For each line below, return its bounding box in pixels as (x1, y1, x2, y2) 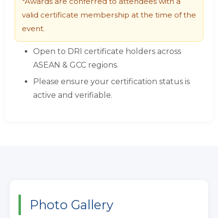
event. (22, 24, 45, 33)
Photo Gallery (30, 197, 113, 212)
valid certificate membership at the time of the (22, 10, 196, 19)
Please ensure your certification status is (33, 77, 190, 86)
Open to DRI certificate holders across (33, 47, 181, 56)
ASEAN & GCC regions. (33, 60, 118, 70)
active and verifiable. (33, 91, 112, 100)
